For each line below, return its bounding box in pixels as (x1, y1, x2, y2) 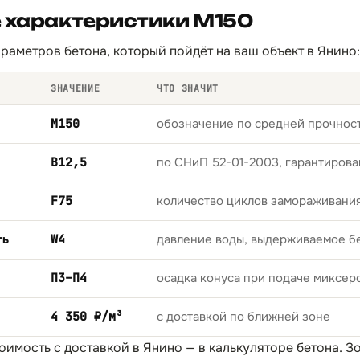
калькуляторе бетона (209, 339, 339, 356)
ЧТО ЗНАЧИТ (157, 82, 219, 94)
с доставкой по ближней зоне (157, 309, 330, 325)
